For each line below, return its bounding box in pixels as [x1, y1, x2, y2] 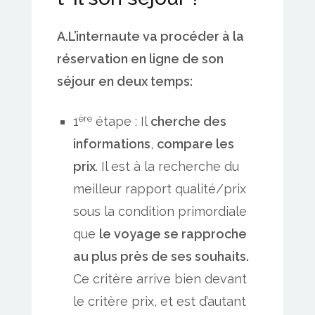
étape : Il [92, 114, 151, 129]
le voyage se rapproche [99, 226, 247, 242]
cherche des [150, 114, 227, 129]
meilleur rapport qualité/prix [73, 181, 247, 197]
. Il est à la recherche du [96, 159, 240, 174]
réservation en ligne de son [57, 51, 224, 67]
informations [73, 136, 151, 152]
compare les [157, 136, 235, 152]
